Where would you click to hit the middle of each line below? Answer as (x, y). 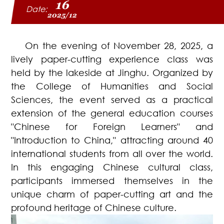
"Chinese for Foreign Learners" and (112, 126)
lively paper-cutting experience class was (112, 59)
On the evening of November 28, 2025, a (119, 45)
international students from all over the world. (112, 153)
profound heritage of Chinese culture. (95, 207)
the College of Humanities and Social (112, 86)
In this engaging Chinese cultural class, (112, 167)
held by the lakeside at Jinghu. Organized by (112, 72)
